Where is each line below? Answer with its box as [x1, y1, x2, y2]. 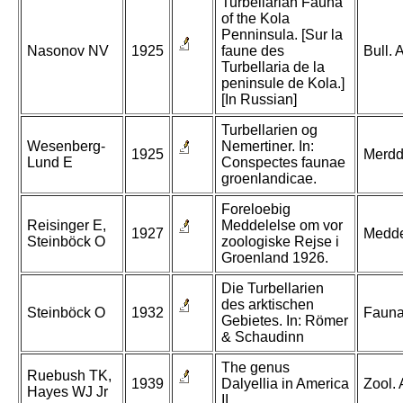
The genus [221, 360, 290, 376]
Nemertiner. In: [221, 139, 314, 155]
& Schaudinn [221, 329, 304, 345]
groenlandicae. [221, 171, 317, 187]
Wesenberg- [27, 139, 105, 155]
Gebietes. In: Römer [221, 313, 348, 329]
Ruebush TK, [27, 368, 112, 384]
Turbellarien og [221, 122, 318, 139]
